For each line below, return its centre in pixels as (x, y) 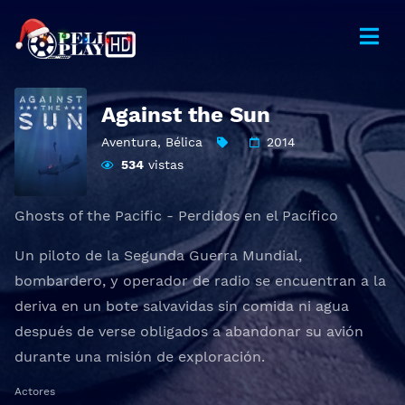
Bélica (184, 142)
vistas (164, 165)
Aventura (129, 142)
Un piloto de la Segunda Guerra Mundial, (158, 255)
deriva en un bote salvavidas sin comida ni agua (182, 306)
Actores (35, 391)
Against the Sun (186, 115)
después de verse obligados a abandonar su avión (189, 331)
